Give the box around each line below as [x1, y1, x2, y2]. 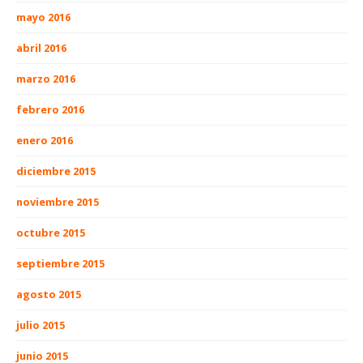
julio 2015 [16, 318, 65, 333]
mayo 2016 [16, 10, 70, 25]
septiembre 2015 [16, 256, 105, 271]
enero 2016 [16, 133, 73, 148]
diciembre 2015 [16, 164, 96, 179]
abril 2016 [16, 41, 66, 56]
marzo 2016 [16, 71, 75, 87]
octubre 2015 [16, 225, 85, 241]
